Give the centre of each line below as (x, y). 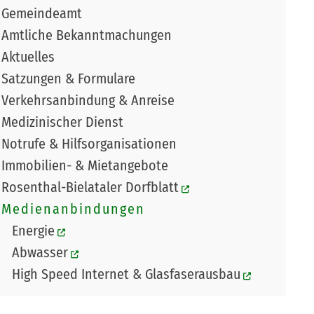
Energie (33, 231)
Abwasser (40, 253)
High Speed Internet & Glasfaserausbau (126, 274)
